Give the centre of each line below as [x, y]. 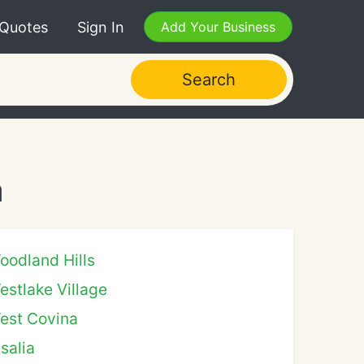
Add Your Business [218, 27]
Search [208, 80]
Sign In [101, 27]
